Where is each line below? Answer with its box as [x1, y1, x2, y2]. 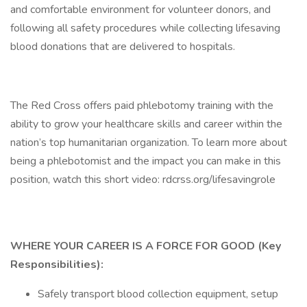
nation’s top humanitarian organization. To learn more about [10, 135, 287, 150]
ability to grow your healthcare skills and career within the [10, 116, 282, 132]
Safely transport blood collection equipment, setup [38, 286, 278, 302]
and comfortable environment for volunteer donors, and [10, 2, 271, 17]
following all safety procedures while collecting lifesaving [10, 21, 280, 36]
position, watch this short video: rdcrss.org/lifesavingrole [10, 172, 275, 187]
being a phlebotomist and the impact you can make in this [10, 153, 281, 169]
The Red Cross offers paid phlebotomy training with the [10, 98, 273, 113]
